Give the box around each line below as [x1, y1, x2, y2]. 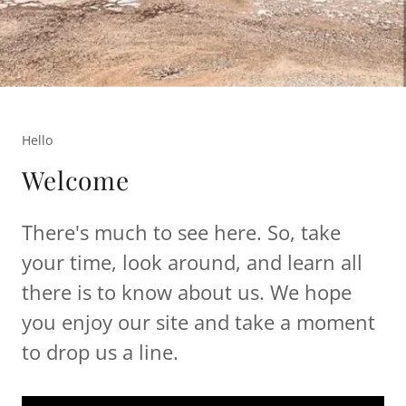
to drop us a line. [22, 338, 179, 366]
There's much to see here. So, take [22, 218, 341, 246]
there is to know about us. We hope [22, 278, 352, 306]
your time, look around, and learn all [22, 248, 362, 276]
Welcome [22, 163, 130, 198]
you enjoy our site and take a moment [22, 308, 375, 336]
